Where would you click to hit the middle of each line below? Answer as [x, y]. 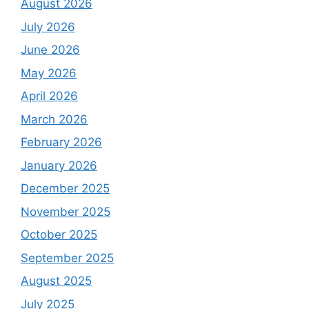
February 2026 [61, 142]
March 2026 [54, 119]
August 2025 [56, 281]
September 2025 [67, 258]
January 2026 [59, 165]
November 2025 [66, 211]
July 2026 [48, 27]
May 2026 [49, 73]
